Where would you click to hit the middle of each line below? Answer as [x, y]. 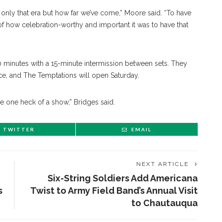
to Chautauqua [165, 203]
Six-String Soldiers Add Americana [123, 178]
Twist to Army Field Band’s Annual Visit [114, 191]
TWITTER [19, 130]
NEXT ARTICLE [163, 164]
